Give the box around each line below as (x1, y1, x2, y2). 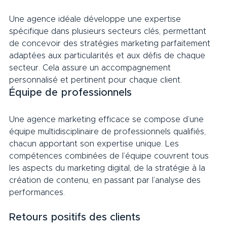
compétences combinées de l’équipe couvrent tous (9, 152, 211, 160)
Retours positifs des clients (9, 212, 156, 222)
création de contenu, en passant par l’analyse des (9, 176, 203, 184)
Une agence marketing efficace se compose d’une (9, 115, 206, 124)
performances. (9, 188, 78, 197)
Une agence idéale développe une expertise (9, 15, 183, 23)
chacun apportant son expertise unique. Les (9, 139, 181, 148)
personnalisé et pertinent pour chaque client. (9, 75, 195, 84)
